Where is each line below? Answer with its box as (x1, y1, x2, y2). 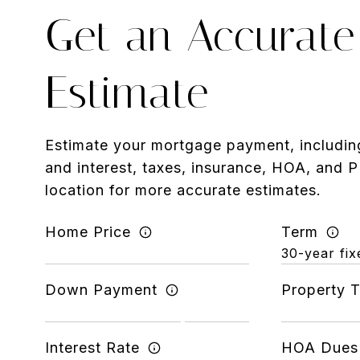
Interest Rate (45, 339, 141, 356)
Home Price (45, 223, 132, 240)
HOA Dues (280, 339, 358, 356)
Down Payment (45, 281, 158, 298)
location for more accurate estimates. (45, 182, 322, 198)
